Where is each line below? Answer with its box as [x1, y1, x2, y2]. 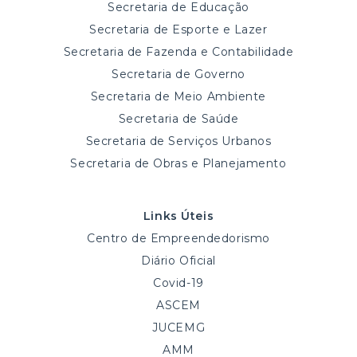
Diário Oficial [141, 253, 216, 269]
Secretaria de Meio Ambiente [90, 89, 267, 104]
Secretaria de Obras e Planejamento [70, 156, 287, 171]
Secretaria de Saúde [118, 112, 239, 127]
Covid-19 [153, 276, 204, 291]
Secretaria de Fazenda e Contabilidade [63, 45, 294, 60]
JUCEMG [151, 320, 206, 335]
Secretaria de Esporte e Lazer [89, 22, 268, 37]
